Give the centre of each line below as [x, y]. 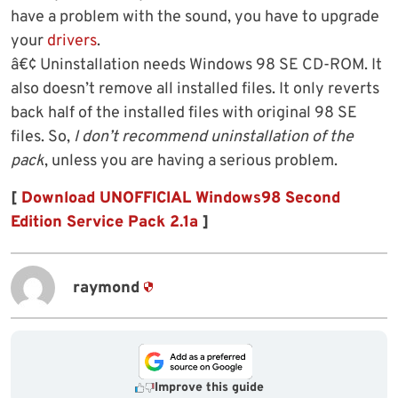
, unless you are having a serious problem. [191, 162]
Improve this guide [209, 388]
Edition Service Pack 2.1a [104, 223]
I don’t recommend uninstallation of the [214, 138]
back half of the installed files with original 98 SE [184, 114]
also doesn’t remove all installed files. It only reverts [195, 90]
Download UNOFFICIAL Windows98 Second [181, 199]
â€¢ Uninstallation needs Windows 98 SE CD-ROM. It [196, 66]
